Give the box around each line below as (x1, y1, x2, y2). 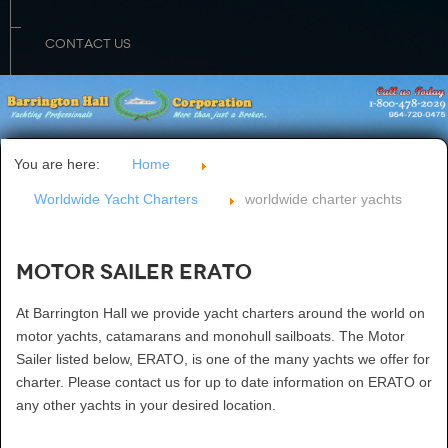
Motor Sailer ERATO (16, 259, 252, 286)
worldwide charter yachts (245, 191, 402, 208)
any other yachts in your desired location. (16, 397, 276, 414)
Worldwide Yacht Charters (34, 191, 198, 208)
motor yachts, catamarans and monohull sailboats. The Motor (16, 328, 405, 345)
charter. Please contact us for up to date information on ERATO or (16, 374, 432, 391)
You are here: (14, 156, 108, 173)
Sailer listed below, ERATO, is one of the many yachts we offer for (16, 351, 430, 368)
